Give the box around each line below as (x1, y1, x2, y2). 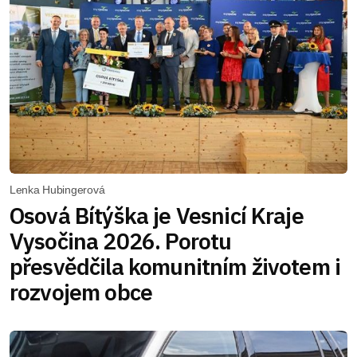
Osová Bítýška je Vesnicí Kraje (10, 201, 304, 231)
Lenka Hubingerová (10, 183, 105, 197)
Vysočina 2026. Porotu (10, 226, 232, 257)
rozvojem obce (10, 277, 153, 308)
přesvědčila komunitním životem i (10, 252, 341, 282)
